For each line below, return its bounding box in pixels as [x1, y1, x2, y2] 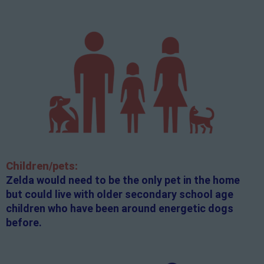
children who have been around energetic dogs [6, 202, 233, 215]
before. [6, 216, 42, 229]
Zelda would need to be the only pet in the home [6, 174, 240, 187]
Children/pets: [6, 160, 78, 173]
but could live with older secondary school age [6, 188, 233, 201]
